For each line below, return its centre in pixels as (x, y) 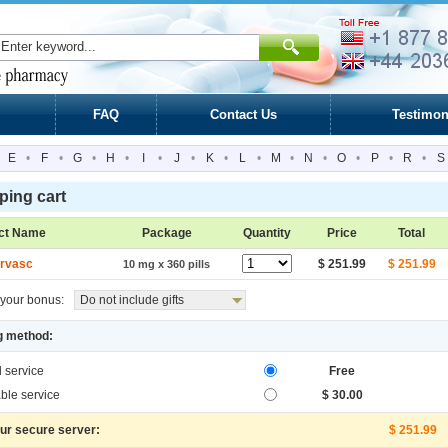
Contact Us (243, 114)
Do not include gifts (132, 300)
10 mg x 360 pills (166, 264)
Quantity (266, 233)
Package (166, 233)
